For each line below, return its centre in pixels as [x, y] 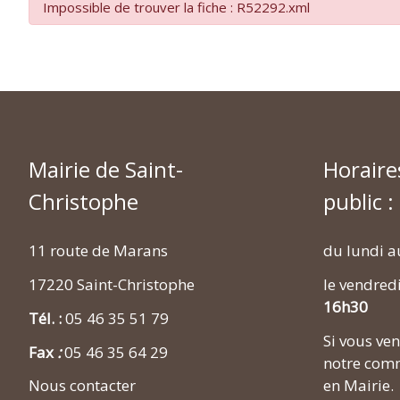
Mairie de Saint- [106, 170]
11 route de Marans [98, 251]
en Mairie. [358, 385]
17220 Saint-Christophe [112, 285]
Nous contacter [82, 386]
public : [358, 202]
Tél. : [47, 318]
